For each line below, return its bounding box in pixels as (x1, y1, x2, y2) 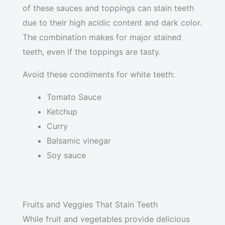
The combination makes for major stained (23, 32, 181, 43)
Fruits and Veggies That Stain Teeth (23, 199, 158, 210)
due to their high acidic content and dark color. (23, 18, 202, 28)
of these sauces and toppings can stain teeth (23, 3, 194, 14)
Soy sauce (47, 150, 86, 161)
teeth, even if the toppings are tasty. (23, 47, 161, 57)
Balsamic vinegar (47, 136, 111, 146)
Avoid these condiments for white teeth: (23, 69, 175, 80)
